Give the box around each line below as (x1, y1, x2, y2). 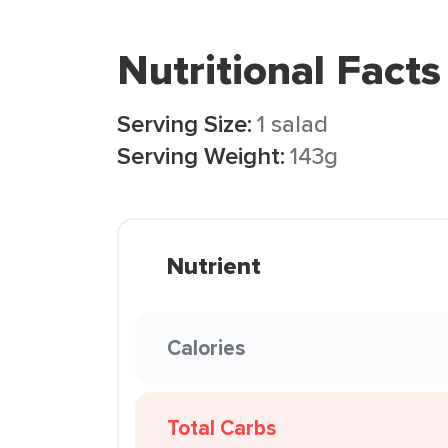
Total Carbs (167, 412, 276, 443)
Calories (167, 332, 245, 363)
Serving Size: (117, 106, 252, 141)
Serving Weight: (117, 138, 285, 173)
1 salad (257, 106, 328, 141)
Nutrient (167, 248, 261, 284)
